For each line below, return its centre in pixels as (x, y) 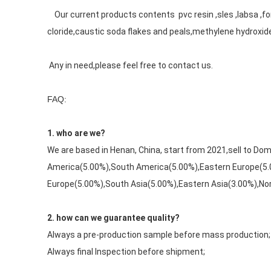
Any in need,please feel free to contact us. (131, 65)
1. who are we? (76, 133)
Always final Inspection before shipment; (126, 252)
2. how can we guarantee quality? (113, 218)
